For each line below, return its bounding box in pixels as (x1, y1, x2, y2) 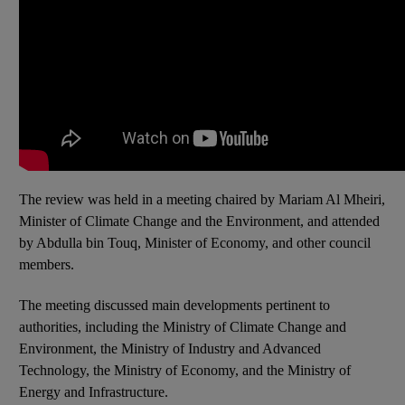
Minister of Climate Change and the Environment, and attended (19, 212, 380, 229)
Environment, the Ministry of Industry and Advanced (19, 340, 321, 356)
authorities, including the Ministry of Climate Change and (19, 318, 346, 334)
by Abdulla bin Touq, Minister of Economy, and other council (19, 234, 371, 250)
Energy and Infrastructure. (19, 383, 168, 400)
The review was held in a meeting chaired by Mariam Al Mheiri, (19, 191, 385, 207)
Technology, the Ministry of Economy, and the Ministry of (19, 362, 351, 378)
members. (19, 256, 74, 272)
